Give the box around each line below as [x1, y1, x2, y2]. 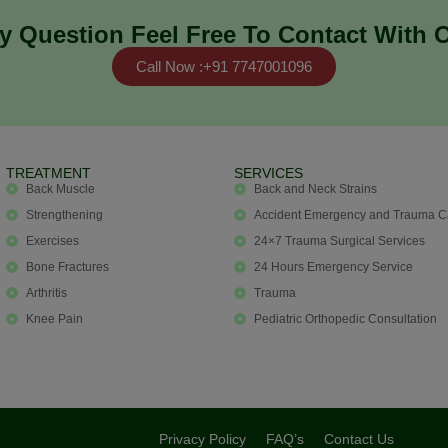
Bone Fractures [26, 259, 109, 274]
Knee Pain [26, 311, 83, 326]
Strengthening [26, 207, 103, 222]
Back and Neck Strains [254, 181, 377, 196]
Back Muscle [26, 181, 95, 196]
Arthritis [26, 285, 67, 300]
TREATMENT [6, 164, 91, 181]
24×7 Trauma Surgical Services [254, 233, 425, 248]
